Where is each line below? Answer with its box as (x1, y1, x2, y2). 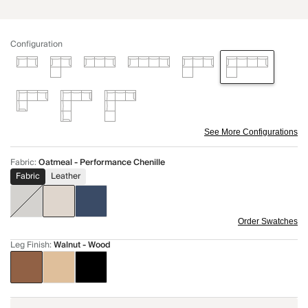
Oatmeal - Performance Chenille (38, 155, 165, 170)
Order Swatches (238, 217, 298, 227)
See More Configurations (204, 127, 298, 137)
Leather (51, 169, 80, 184)
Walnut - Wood (54, 238, 111, 253)
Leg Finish (10, 238, 49, 253)
